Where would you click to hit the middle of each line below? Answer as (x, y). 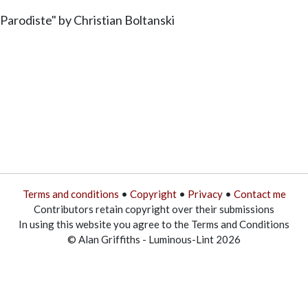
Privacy (205, 194)
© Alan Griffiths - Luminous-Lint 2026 (154, 239)
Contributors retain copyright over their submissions (154, 209)
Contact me (260, 194)
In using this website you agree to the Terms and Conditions (154, 224)
